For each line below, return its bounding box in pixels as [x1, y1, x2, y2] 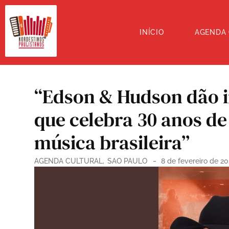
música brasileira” [34, 129, 190, 156]
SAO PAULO [107, 157, 147, 165]
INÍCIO [140, 28, 164, 36]
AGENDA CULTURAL [34, 157, 103, 165]
